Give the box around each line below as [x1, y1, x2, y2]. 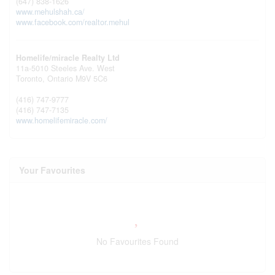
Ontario [47, 72, 73, 84]
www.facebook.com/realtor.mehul [16, 16, 130, 28]
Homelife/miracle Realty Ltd [16, 52, 120, 63]
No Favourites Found [96, 234, 179, 247]
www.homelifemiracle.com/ [16, 114, 107, 126]
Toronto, [16, 72, 47, 84]
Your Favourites [19, 163, 85, 176]
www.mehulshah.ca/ [16, 6, 85, 17]
